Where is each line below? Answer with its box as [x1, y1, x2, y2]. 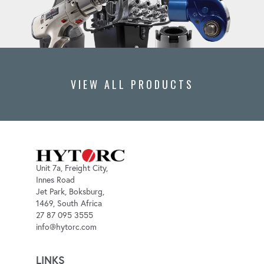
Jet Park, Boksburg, [35, 186, 104, 197]
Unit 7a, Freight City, [35, 163, 108, 174]
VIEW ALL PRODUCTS [70, 77, 194, 93]
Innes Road [35, 174, 75, 186]
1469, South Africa [35, 198, 102, 209]
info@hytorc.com [35, 222, 97, 233]
